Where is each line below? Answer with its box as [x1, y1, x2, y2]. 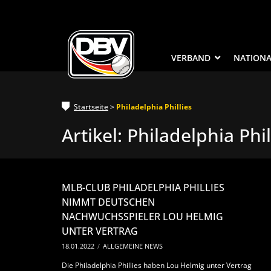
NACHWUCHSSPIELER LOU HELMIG [62, 210, 223, 224]
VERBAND [171, 52, 211, 64]
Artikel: [62, 123, 127, 148]
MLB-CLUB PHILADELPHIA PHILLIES [62, 181, 224, 195]
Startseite [74, 102, 108, 113]
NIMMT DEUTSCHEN [62, 195, 155, 209]
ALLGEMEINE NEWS [103, 241, 163, 251]
